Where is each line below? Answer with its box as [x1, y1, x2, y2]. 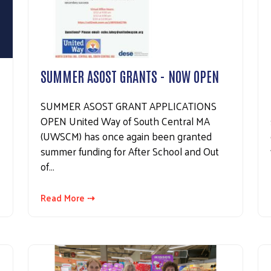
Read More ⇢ [41, 189, 95, 206]
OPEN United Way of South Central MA [41, 111, 210, 130]
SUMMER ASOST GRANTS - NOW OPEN [41, 66, 219, 85]
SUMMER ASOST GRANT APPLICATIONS [41, 96, 217, 115]
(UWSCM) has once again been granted [41, 126, 212, 145]
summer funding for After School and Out [41, 142, 219, 160]
